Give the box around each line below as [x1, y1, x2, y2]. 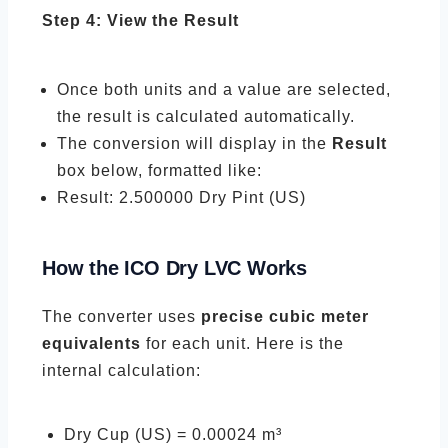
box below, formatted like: [57, 162, 262, 179]
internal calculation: [42, 362, 201, 379]
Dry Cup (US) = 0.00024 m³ [64, 426, 282, 443]
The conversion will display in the [57, 135, 332, 152]
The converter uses [42, 308, 201, 325]
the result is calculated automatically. [57, 108, 355, 125]
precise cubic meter [201, 308, 369, 325]
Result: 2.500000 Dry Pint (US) [57, 189, 306, 206]
